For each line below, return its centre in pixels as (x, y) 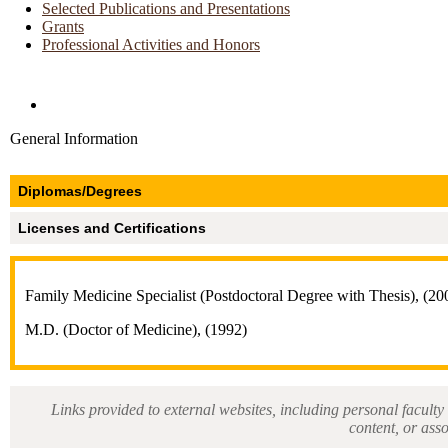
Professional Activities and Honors (151, 44)
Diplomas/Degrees (80, 190)
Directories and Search (118, 104)
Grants (63, 26)
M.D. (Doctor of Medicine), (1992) (136, 329)
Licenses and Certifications (112, 227)
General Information (74, 138)
